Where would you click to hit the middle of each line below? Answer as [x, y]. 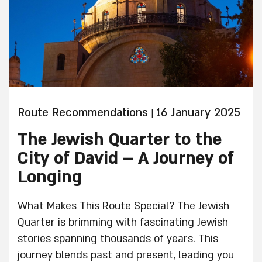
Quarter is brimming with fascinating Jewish [123, 223]
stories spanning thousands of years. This [118, 239]
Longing [50, 177]
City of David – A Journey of [126, 158]
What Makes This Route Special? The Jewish [123, 206]
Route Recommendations [83, 113]
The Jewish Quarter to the [120, 140]
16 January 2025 [198, 113]
